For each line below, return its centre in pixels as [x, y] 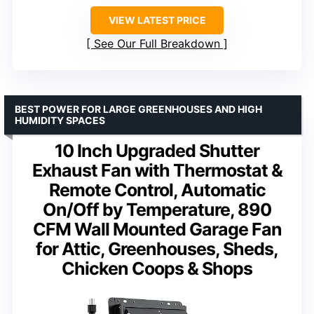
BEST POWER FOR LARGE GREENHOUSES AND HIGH [138, 109]
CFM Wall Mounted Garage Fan [157, 230]
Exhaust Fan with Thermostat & [157, 171]
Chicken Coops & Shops [157, 269]
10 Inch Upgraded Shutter [157, 151]
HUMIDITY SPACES [60, 121]
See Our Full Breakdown [157, 44]
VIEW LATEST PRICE [157, 20]
